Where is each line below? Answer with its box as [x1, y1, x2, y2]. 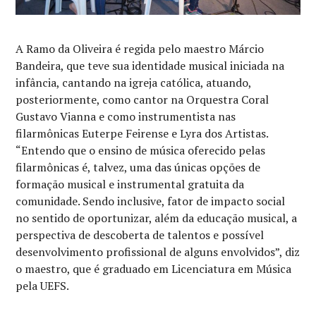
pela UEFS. [16, 278, 70, 294]
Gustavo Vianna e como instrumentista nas [16, 109, 236, 125]
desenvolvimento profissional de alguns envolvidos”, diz [16, 244, 300, 260]
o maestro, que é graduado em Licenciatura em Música [16, 261, 292, 277]
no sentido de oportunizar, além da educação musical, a [16, 210, 298, 226]
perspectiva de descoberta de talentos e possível [16, 227, 265, 243]
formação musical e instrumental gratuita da [16, 176, 245, 193]
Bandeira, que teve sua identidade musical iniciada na [16, 58, 285, 74]
